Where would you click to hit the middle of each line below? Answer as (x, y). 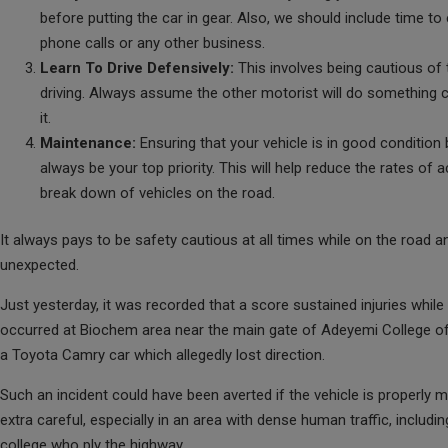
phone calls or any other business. (152, 42)
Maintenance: (88, 142)
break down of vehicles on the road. (157, 192)
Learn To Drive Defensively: (139, 67)
